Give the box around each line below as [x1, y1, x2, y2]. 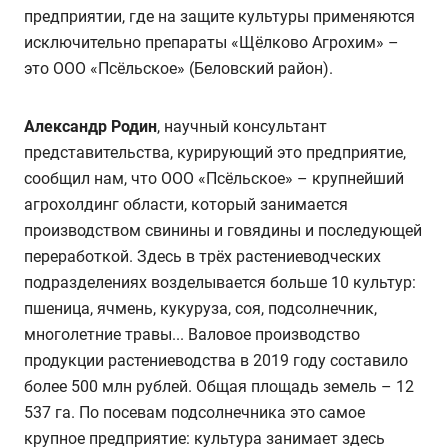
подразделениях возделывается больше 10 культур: [24, 273, 416, 293]
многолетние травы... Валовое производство [24, 325, 360, 345]
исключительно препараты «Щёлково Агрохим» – [24, 33, 399, 53]
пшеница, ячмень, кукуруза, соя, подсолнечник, [24, 299, 377, 319]
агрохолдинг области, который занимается [24, 195, 348, 215]
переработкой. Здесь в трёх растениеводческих [24, 247, 381, 267]
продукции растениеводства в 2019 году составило [24, 351, 408, 371]
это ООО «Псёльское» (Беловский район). [24, 59, 333, 79]
